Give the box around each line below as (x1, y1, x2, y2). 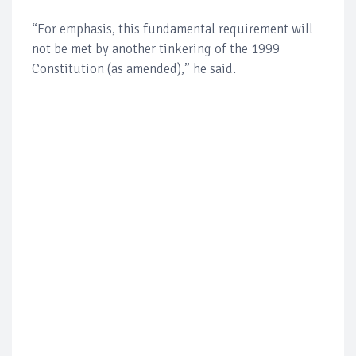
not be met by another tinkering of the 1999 (32, 40, 280, 57)
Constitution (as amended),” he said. (32, 60, 236, 77)
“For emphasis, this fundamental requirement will (32, 20, 313, 37)
